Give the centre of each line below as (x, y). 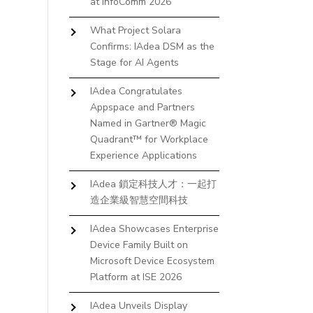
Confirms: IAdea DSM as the (152, 46)
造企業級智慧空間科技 (139, 200)
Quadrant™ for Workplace (149, 139)
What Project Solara (135, 30)
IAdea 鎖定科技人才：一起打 (153, 184)
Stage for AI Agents (134, 63)
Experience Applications (143, 155)
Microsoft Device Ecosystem (152, 261)
